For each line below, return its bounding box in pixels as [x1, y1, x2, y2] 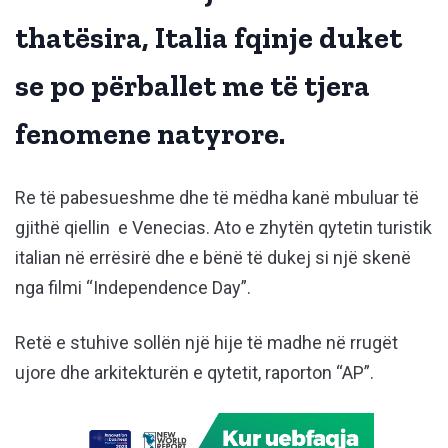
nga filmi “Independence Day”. [15, 277, 251, 299]
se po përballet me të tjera [15, 68, 370, 105]
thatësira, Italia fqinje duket [15, 20, 402, 57]
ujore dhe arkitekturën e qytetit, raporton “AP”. [15, 362, 374, 384]
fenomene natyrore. [15, 116, 285, 153]
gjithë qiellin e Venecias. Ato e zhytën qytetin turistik [15, 217, 432, 239]
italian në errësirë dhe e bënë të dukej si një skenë [15, 247, 411, 269]
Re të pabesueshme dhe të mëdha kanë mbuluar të [15, 187, 419, 209]
